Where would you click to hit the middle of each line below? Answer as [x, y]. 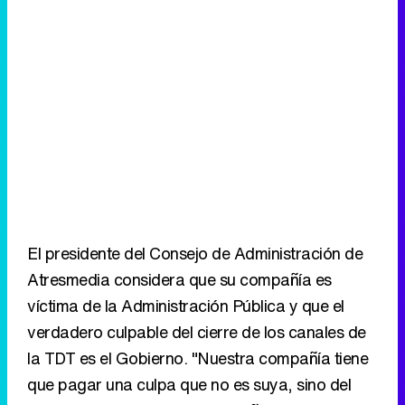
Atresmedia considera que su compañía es [179, 279]
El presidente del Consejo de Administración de [195, 253]
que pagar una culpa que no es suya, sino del [189, 384]
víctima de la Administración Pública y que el [186, 306]
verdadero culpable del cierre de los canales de [197, 332]
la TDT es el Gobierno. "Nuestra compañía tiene [198, 358]
